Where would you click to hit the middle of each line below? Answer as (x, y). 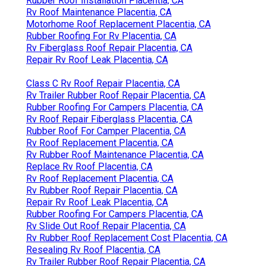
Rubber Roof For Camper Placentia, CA (106, 131)
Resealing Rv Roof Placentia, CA (93, 249)
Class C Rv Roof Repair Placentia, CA (103, 83)
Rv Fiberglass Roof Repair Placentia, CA (109, 47)
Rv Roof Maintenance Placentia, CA (99, 12)
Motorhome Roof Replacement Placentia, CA (118, 24)
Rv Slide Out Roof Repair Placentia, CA (106, 226)
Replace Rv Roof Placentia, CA (89, 166)
